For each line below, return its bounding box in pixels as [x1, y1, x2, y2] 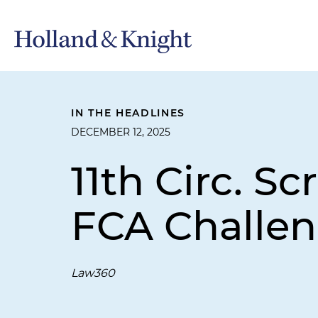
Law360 [71, 266, 115, 280]
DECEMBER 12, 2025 [71, 126, 170, 138]
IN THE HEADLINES [71, 106, 186, 119]
